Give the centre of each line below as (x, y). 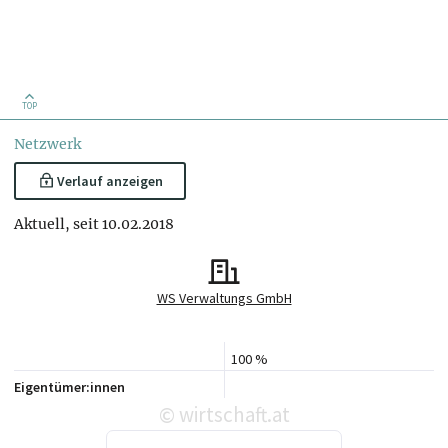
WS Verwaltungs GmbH (224, 298)
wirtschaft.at (232, 415)
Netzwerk (47, 144)
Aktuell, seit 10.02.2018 (94, 223)
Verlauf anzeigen (109, 180)
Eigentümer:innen (69, 387)
